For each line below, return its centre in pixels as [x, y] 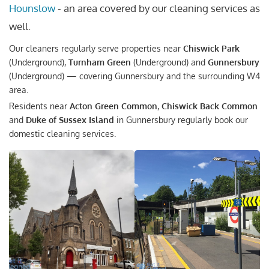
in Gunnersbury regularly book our [181, 119]
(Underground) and [169, 62]
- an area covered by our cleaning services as [158, 8]
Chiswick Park [211, 48]
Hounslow [32, 8]
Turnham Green [100, 62]
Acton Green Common [113, 106]
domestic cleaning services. [62, 133]
